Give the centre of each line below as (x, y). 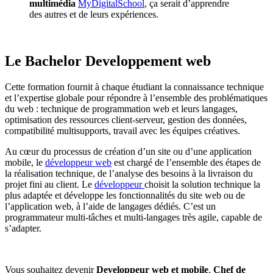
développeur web (78, 162)
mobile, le (25, 162)
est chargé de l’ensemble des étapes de (186, 162)
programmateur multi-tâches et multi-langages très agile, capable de (133, 217)
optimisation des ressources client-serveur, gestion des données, (126, 119)
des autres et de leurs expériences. (95, 14)
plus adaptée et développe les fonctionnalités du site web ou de (125, 195)
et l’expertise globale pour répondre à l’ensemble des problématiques (136, 97)
